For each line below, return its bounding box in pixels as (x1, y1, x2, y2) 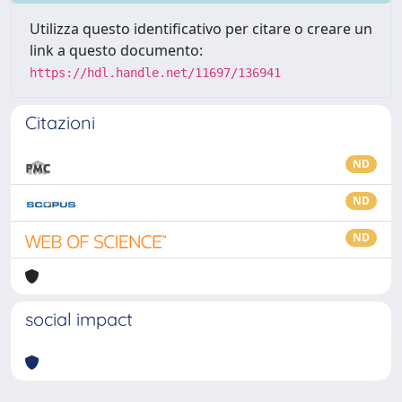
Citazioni (25, 110, 95, 134)
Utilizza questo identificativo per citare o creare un (30, 18, 372, 39)
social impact (25, 307, 133, 330)
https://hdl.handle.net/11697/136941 (30, 65, 281, 80)
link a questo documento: (30, 39, 203, 60)
